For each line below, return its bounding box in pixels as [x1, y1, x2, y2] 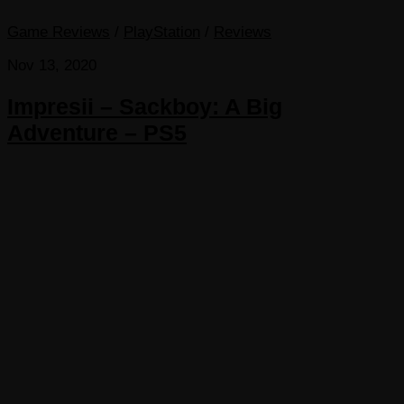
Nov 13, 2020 [7, 56, 96, 74]
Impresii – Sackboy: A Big [7, 93, 282, 119]
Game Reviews [7, 23, 110, 41]
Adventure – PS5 [7, 119, 187, 145]
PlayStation [124, 23, 200, 41]
